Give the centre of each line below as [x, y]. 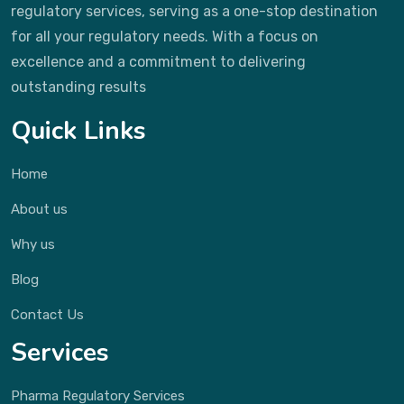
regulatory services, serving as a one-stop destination [194, 11]
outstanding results [78, 87]
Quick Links [78, 131]
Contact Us [47, 315]
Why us [33, 244]
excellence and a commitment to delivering [158, 62]
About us [39, 209]
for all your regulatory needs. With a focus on [165, 37]
